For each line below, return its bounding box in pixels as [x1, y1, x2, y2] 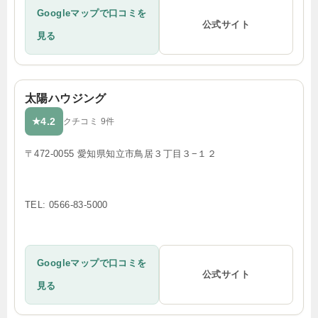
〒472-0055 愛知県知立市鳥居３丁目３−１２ [25, 148, 216, 159]
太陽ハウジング [25, 92, 106, 104]
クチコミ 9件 [62, 116, 115, 126]
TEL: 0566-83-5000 [25, 199, 108, 210]
